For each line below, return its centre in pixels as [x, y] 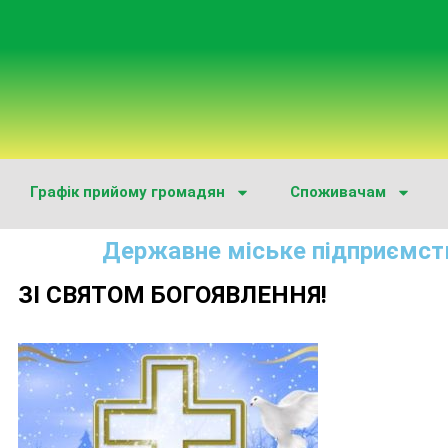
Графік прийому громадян [127, 192]
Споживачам [338, 192]
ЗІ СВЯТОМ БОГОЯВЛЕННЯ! [172, 295]
